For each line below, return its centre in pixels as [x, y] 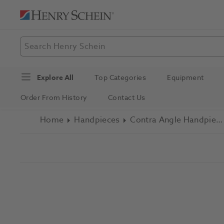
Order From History [54, 98]
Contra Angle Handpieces [219, 120]
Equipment [185, 77]
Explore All [55, 77]
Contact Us [126, 98]
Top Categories [120, 77]
